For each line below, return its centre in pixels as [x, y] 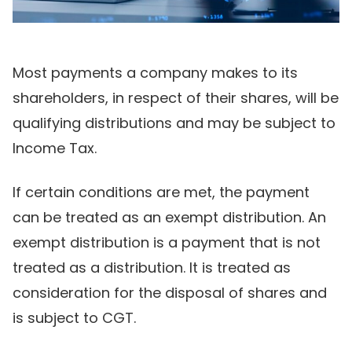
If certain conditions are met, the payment [161, 192]
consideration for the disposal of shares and [170, 292]
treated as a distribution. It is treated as [152, 267]
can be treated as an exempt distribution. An [169, 217]
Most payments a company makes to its [155, 72]
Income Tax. [55, 148]
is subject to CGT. [74, 317]
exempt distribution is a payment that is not [167, 242]
